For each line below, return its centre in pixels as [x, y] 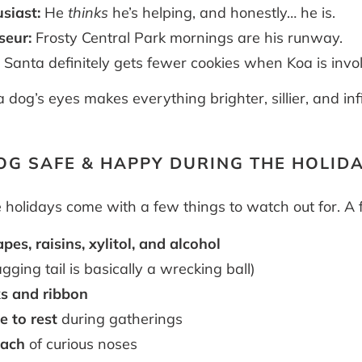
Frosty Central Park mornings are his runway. [187, 37]
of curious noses [82, 344]
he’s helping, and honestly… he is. [222, 12]
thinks [88, 12]
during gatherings [120, 319]
